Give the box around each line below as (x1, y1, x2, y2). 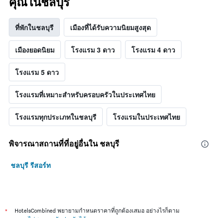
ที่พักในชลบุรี (15, 22, 54, 33)
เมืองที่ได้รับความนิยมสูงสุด (70, 22, 151, 33)
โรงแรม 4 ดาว (131, 45, 175, 55)
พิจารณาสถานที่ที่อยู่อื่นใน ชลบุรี (9, 139, 119, 149)
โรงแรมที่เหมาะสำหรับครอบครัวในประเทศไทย (15, 90, 155, 100)
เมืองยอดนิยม (15, 45, 54, 55)
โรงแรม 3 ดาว (71, 45, 115, 55)
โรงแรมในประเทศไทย (113, 112, 180, 122)
